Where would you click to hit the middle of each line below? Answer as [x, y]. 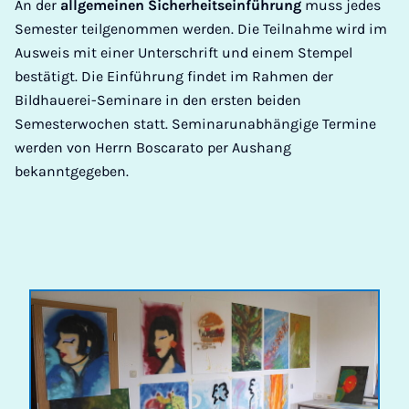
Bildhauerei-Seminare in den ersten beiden [158, 100]
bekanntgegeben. [72, 171]
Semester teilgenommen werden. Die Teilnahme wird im [201, 28]
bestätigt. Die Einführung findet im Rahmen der [174, 76]
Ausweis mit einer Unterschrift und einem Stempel [184, 52]
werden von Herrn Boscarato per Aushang [153, 147]
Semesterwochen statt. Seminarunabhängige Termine [195, 123]
